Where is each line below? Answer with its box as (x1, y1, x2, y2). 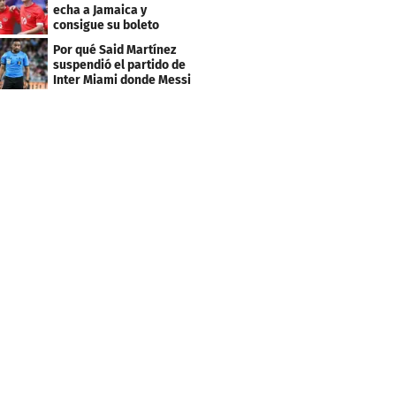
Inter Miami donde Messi (53, 72, 192, 88)
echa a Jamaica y (53, 3, 148, 19)
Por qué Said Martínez (53, 42, 177, 58)
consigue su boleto (53, 18, 160, 34)
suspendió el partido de (53, 57, 187, 73)
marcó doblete (53, 88, 136, 103)
